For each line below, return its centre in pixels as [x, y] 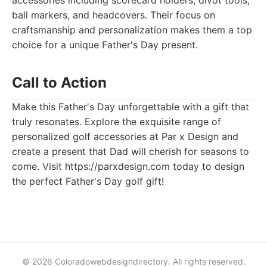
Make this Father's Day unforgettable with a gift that [131, 107]
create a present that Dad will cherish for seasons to [131, 151]
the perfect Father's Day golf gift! [88, 181]
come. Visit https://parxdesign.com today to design [128, 166]
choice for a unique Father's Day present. [105, 45]
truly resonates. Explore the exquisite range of [117, 122]
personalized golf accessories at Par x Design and [125, 136]
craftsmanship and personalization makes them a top [132, 30]
